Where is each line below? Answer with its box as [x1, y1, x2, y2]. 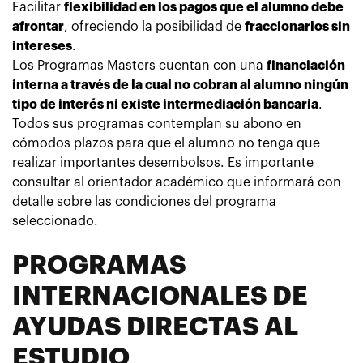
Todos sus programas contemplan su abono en [12, 117, 301, 130]
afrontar [12, 19, 64, 33]
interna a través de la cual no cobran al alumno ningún [12, 78, 348, 92]
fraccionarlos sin [245, 19, 350, 33]
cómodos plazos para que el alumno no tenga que [12, 136, 320, 150]
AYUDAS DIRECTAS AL [12, 314, 298, 340]
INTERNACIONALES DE [12, 283, 308, 310]
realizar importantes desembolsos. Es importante [12, 156, 314, 169]
